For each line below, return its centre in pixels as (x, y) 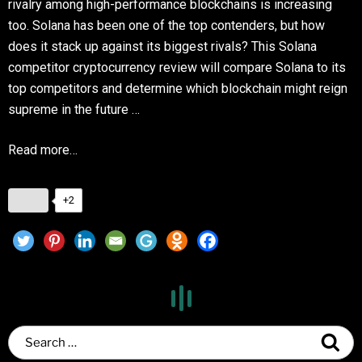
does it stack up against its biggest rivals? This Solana (162, 47)
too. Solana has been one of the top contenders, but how (166, 26)
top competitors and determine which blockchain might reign (178, 89)
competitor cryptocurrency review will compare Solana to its (177, 68)
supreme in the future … (74, 110)
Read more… (43, 150)
